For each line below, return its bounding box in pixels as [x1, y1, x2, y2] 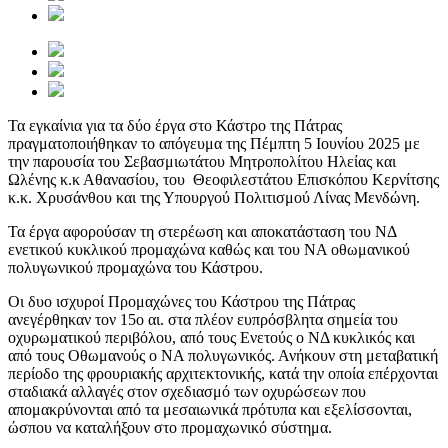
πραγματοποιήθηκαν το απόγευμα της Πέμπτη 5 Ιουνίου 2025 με [8, 135, 420, 153]
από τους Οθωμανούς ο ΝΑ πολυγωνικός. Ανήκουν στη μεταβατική [8, 347, 438, 365]
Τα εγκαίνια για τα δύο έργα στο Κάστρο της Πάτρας [8, 117, 342, 135]
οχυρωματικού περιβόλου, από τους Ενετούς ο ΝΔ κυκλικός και [8, 329, 415, 347]
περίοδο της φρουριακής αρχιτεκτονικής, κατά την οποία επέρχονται [8, 365, 438, 383]
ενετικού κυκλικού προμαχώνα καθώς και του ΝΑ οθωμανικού [8, 241, 410, 259]
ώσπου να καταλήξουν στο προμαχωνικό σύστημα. [8, 419, 332, 437]
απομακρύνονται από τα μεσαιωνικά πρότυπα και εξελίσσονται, [8, 401, 412, 419]
